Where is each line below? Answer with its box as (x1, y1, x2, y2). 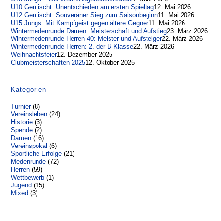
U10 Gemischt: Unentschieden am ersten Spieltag (11, 3, 154, 11)
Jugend (11, 182, 32, 189)
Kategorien (11, 86, 47, 93)
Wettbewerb (11, 174, 45, 181)
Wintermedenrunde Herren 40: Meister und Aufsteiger (11, 35, 162, 42)
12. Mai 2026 (154, 3, 191, 11)
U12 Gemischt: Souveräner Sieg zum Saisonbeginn (11, 11, 158, 19)
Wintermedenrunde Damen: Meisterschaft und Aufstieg (11, 27, 167, 35)
